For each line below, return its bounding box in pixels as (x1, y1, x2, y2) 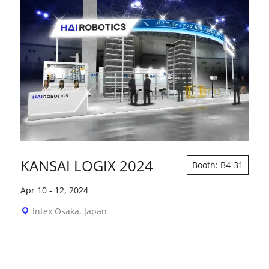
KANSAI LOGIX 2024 (20, 155, 153, 175)
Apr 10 (20, 184, 47, 196)
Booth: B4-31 (192, 159, 244, 171)
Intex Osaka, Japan (32, 205, 107, 217)
